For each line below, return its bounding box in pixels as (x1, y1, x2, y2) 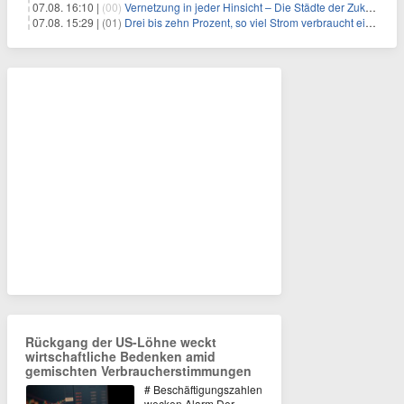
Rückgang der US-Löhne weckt (25, 333, 216, 352)
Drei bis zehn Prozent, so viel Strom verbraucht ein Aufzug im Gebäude (124, 14, 365, 31)
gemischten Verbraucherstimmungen (25, 362, 252, 381)
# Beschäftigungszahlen (144, 381, 262, 398)
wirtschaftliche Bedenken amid (25, 347, 216, 366)
